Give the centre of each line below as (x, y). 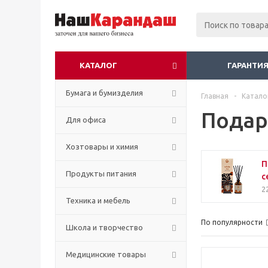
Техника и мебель (98, 200)
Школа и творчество (104, 227)
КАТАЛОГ (98, 65)
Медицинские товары (106, 254)
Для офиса (86, 120)
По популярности (232, 222)
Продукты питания (101, 173)
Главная (215, 96)
